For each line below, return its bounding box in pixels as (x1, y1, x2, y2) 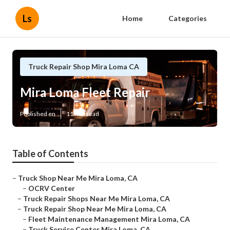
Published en (20, 110, 55, 118)
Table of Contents (12, 148, 88, 160)
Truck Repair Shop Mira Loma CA (28, 62, 139, 71)
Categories (168, 14, 207, 23)
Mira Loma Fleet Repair (20, 85, 150, 100)
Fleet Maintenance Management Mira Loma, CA (28, 215, 190, 224)
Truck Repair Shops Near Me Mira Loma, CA (23, 194, 170, 203)
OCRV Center (28, 184, 75, 193)
